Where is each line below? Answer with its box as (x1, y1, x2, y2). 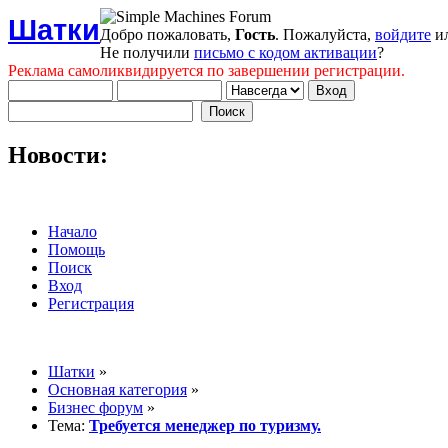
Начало (48, 222, 97, 240)
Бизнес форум (48, 398, 143, 416)
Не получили (100, 44, 194, 61)
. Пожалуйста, (275, 26, 375, 43)
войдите (375, 26, 431, 43)
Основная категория (48, 380, 187, 398)
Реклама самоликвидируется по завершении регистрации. (8, 62, 405, 79)
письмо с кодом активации (194, 44, 377, 61)
